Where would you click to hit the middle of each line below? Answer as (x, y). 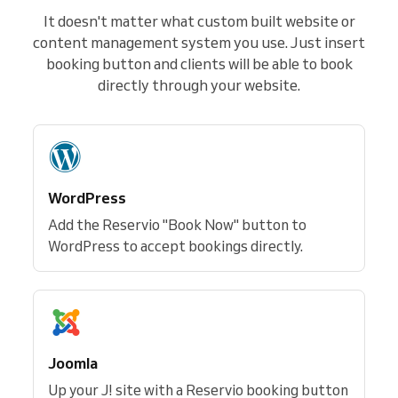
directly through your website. (199, 85)
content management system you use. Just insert (199, 42)
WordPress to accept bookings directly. (175, 246)
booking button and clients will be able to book (199, 64)
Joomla (73, 363)
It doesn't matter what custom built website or (199, 21)
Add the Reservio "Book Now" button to (177, 225)
